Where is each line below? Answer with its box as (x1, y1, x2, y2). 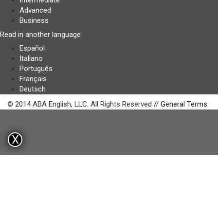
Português (19, 64, 53, 73)
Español (19, 44, 45, 53)
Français (19, 74, 47, 83)
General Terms (161, 100, 207, 109)
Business (19, 16, 49, 25)
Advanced (19, 6, 51, 15)
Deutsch (19, 85, 46, 93)
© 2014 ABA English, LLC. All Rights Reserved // (7, 100, 161, 109)
